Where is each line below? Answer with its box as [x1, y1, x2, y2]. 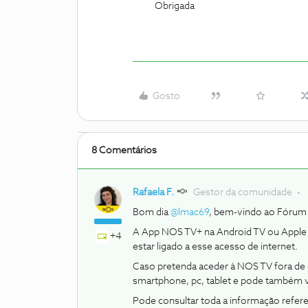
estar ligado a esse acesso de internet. [133, 242, 300, 252]
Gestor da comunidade [193, 188, 292, 197]
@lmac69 [170, 208, 209, 217]
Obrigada [155, 1, 195, 11]
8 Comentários [91, 146, 157, 155]
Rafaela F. [133, 188, 174, 197]
